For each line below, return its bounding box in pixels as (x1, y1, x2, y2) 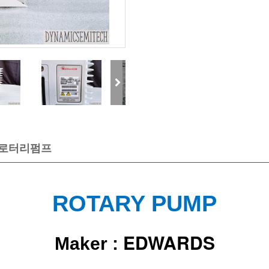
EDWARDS (122, 229, 215, 255)
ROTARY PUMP (52, 191, 217, 216)
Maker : (54, 234, 123, 253)
